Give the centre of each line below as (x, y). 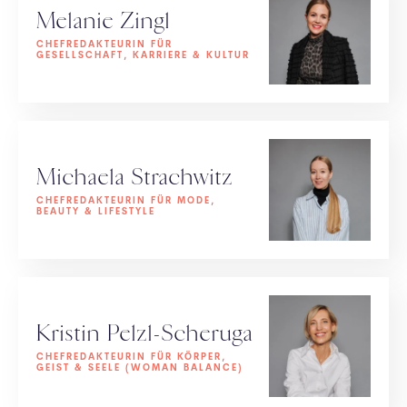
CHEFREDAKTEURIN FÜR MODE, (126, 200)
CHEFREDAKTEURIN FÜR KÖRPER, (131, 356)
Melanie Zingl (104, 20)
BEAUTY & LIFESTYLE (96, 211)
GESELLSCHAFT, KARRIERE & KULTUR (143, 55)
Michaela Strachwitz (135, 177)
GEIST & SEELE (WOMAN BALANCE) (140, 367)
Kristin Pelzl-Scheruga (145, 333)
